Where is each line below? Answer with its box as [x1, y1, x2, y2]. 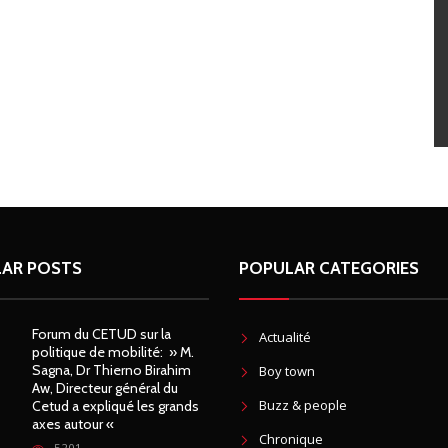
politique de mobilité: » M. [31, 343, 194, 361]
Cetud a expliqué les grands [31, 397, 199, 415]
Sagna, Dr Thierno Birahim [31, 361, 191, 379]
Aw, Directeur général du [31, 379, 178, 397]
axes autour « [31, 415, 117, 433]
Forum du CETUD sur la [31, 325, 171, 343]
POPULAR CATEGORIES [239, 258, 419, 278]
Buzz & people [259, 396, 347, 414]
